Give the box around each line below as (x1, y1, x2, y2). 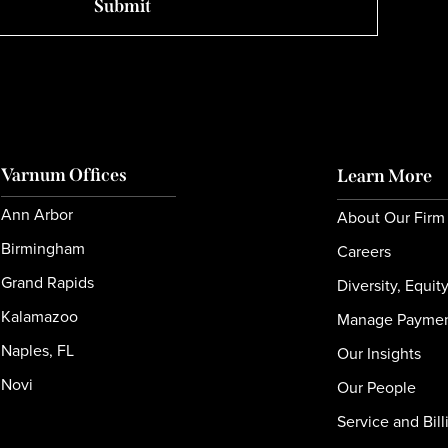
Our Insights (337, 342, 422, 366)
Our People (337, 376, 417, 400)
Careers (337, 240, 392, 264)
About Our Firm (337, 206, 446, 230)
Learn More (337, 165, 433, 188)
